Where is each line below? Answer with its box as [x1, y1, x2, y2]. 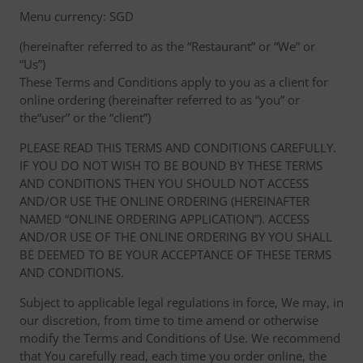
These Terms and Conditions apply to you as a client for [19, 74, 328, 90]
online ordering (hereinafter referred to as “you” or [19, 92, 300, 108]
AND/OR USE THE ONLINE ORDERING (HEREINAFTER [19, 193, 310, 209]
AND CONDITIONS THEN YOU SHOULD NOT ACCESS [19, 175, 309, 191]
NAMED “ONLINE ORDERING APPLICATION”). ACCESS [19, 211, 310, 227]
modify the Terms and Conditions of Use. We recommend [19, 330, 340, 346]
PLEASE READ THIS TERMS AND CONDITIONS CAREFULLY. [19, 139, 336, 156]
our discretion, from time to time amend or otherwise [19, 312, 318, 328]
